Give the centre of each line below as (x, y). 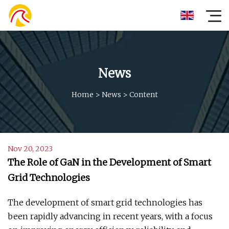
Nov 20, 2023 (30, 149)
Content (143, 94)
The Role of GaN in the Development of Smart (109, 162)
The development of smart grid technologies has (105, 202)
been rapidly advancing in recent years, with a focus (110, 216)
